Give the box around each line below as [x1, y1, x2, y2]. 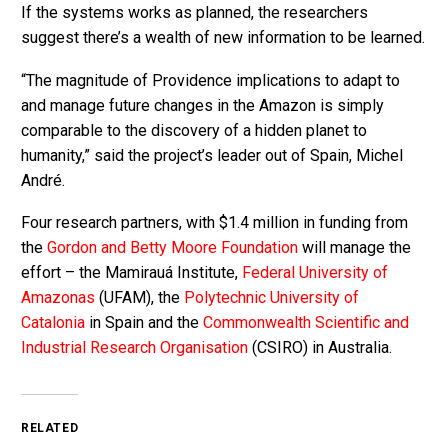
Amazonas [21, 288, 95, 308]
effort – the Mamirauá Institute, [21, 263, 242, 283]
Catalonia [21, 313, 85, 333]
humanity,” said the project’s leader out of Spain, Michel [21, 145, 403, 165]
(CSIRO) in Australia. [248, 338, 392, 358]
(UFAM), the [95, 288, 184, 308]
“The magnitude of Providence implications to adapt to [21, 70, 400, 90]
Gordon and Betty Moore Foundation [47, 238, 298, 258]
